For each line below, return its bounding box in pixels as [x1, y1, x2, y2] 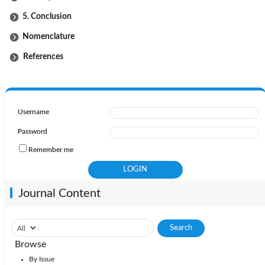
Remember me [28, 146, 73, 153]
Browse [14, 239, 46, 249]
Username [17, 108, 49, 115]
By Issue [28, 255, 54, 263]
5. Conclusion [22, 12, 72, 21]
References [20, 52, 63, 61]
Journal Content [18, 187, 101, 199]
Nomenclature [22, 32, 75, 41]
